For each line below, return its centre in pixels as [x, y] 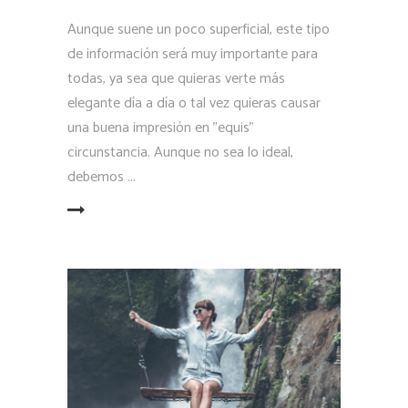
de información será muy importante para [193, 55]
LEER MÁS [36, 211]
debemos [97, 178]
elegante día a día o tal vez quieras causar [194, 104]
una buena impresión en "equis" [161, 128]
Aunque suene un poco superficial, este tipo [199, 30]
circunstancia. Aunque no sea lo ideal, [180, 153]
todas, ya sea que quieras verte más [176, 79]
